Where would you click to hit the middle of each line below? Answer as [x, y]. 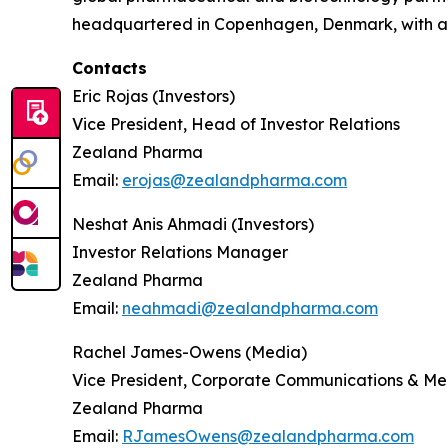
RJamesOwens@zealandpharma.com [268, 436]
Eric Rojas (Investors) [153, 96]
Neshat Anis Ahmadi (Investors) [193, 224]
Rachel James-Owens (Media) [189, 352]
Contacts [109, 68]
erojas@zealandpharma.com [234, 180]
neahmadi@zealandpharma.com [250, 308]
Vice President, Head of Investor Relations [236, 124]
